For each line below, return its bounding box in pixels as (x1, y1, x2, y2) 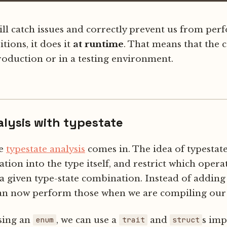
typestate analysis (6, 143, 85, 155)
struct (172, 215, 200, 225)
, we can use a (56, 214, 120, 225)
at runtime (73, 39, 124, 50)
